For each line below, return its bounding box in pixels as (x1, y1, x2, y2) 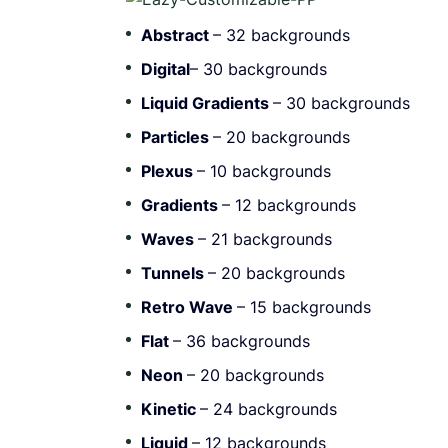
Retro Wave (141, 296, 237, 317)
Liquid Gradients (141, 92, 273, 113)
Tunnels (141, 262, 208, 283)
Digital (141, 58, 190, 79)
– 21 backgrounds (198, 228, 332, 249)
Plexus (141, 160, 197, 181)
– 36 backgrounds (173, 330, 310, 351)
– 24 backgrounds (200, 398, 337, 419)
